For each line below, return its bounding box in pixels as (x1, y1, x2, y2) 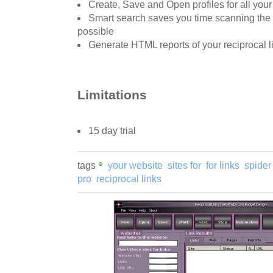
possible (77, 26, 114, 37)
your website (108, 160, 163, 171)
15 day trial (88, 125, 136, 136)
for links (206, 160, 239, 171)
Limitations (77, 87, 147, 102)
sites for (168, 160, 201, 171)
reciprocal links (96, 173, 161, 184)
